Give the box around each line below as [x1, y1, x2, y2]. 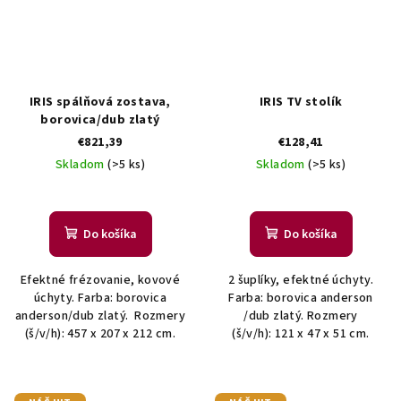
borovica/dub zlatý [40, 110, 160, 129]
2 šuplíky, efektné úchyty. [227, 270, 374, 289]
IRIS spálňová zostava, [30, 92, 171, 111]
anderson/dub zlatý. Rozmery [14, 306, 186, 325]
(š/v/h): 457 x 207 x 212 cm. [24, 324, 176, 343]
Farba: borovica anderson [228, 288, 373, 307]
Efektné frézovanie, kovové [20, 270, 181, 289]
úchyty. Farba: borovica [33, 288, 167, 307]
